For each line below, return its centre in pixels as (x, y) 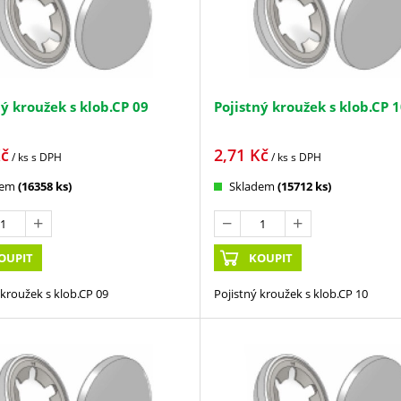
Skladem (252, 187)
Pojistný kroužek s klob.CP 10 (290, 294)
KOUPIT (271, 258)
